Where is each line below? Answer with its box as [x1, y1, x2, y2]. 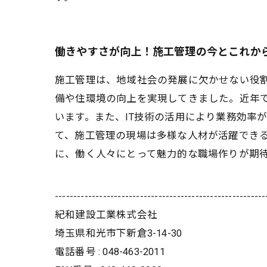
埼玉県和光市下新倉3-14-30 [55, 228, 182, 239]
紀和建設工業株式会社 [55, 209, 157, 221]
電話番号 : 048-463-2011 [55, 246, 165, 257]
